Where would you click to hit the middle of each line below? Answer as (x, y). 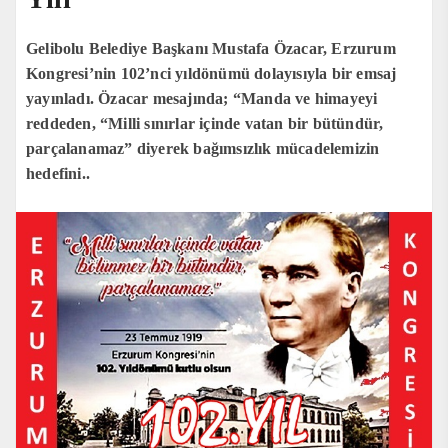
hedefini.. (58, 173)
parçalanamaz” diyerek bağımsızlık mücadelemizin (203, 148)
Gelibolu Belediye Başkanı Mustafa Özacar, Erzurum (211, 48)
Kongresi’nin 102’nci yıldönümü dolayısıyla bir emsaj (211, 73)
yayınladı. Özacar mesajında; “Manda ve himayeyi (202, 98)
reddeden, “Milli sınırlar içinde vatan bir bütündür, (205, 123)
